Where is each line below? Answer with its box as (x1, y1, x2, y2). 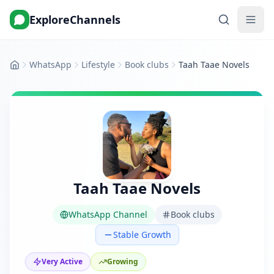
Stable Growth (113, 229, 171, 240)
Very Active (42, 256, 83, 267)
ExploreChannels (29, 12, 120, 27)
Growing (107, 256, 138, 267)
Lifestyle (81, 59, 115, 70)
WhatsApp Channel (68, 209, 147, 220)
